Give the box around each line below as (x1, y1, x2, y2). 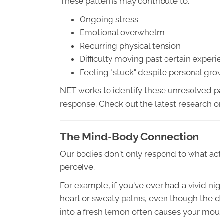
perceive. (60, 162, 95, 172)
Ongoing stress (80, 14, 138, 24)
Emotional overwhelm (80, 27, 165, 37)
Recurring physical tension (80, 41, 181, 51)
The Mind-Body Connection (60, 130, 199, 143)
